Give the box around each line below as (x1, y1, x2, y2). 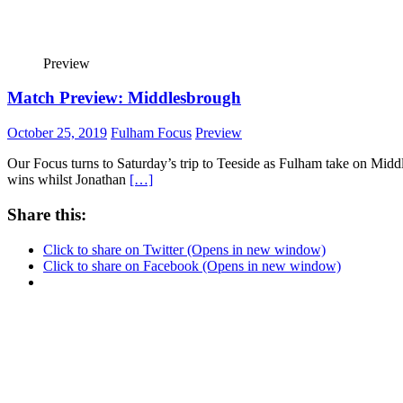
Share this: (7, 204, 86, 224)
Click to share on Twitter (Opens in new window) (43, 241, 326, 257)
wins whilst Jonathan (7, 172, 130, 188)
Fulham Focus (111, 125, 192, 141)
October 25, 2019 (7, 125, 107, 141)
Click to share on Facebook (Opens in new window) (43, 257, 341, 273)
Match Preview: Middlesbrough (7, 88, 241, 108)
